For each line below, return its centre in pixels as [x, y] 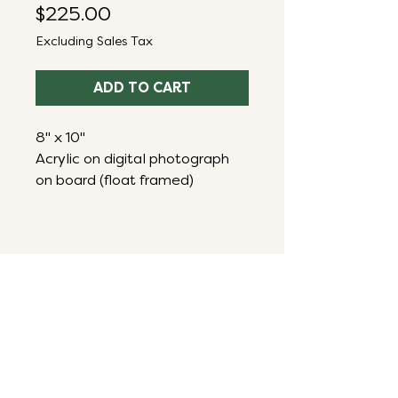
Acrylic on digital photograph [132, 159]
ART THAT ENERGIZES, [140, 385]
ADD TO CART [142, 88]
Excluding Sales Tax [94, 42]
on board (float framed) [115, 180]
